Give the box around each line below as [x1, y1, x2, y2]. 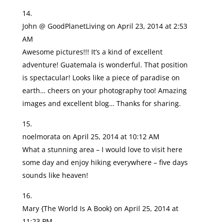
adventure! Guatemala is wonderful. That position [22, 60, 188, 69]
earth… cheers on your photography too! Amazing [22, 86, 187, 95]
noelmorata [22, 132, 60, 141]
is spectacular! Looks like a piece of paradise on [22, 73, 180, 82]
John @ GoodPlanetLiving [22, 21, 105, 31]
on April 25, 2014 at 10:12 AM [62, 132, 160, 141]
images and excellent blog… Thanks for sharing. [22, 99, 181, 108]
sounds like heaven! [22, 170, 88, 180]
